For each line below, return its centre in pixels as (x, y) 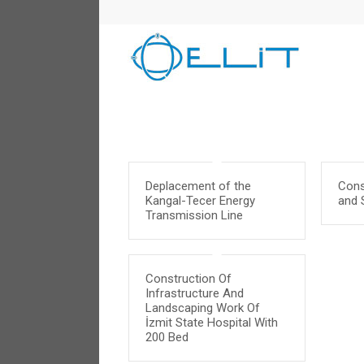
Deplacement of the (198, 186)
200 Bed (167, 337)
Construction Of (188, 279)
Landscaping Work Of (202, 308)
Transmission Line (194, 215)
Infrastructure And (194, 293)
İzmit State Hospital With (211, 323)
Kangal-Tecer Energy (200, 201)
